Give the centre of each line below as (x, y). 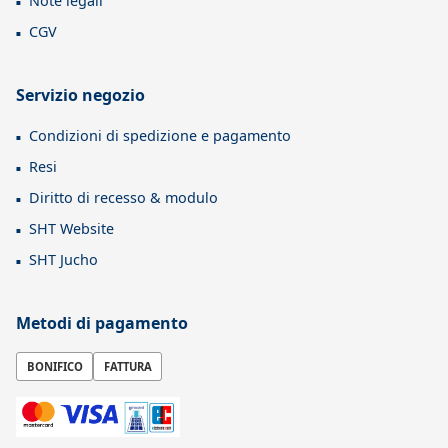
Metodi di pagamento (102, 322)
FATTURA (127, 366)
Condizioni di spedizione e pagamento (160, 135)
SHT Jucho (63, 259)
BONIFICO (54, 366)
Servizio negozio (80, 94)
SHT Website (71, 228)
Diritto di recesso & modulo (123, 197)
